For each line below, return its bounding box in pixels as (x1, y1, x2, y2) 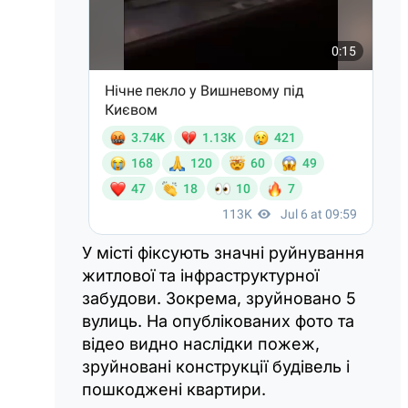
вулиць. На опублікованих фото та (82, 311, 354, 331)
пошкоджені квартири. (82, 379, 266, 399)
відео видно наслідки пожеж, (82, 333, 320, 353)
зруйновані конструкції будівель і (82, 356, 350, 376)
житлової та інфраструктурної (82, 265, 319, 285)
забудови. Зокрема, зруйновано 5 (82, 288, 356, 308)
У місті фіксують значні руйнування (82, 242, 364, 262)
